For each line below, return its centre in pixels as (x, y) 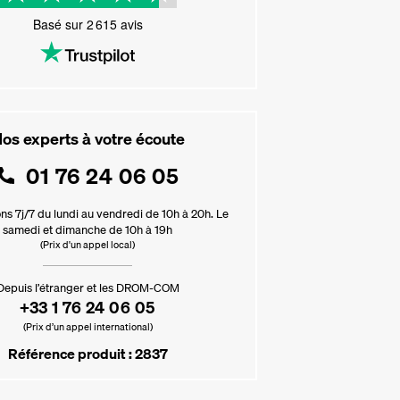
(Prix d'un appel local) (87, 245)
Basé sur (59, 24)
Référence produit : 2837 (87, 354)
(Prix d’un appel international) (87, 327)
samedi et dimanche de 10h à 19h (87, 229)
